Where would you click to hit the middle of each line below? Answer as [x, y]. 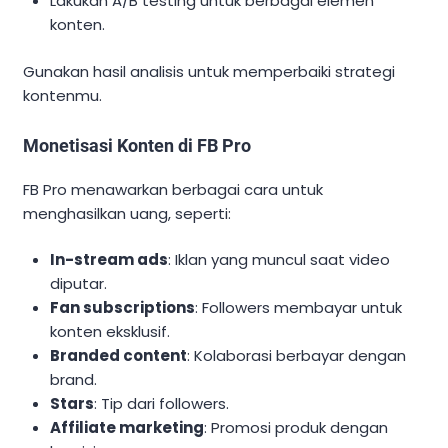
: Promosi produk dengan [296, 428]
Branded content [119, 356]
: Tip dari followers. [162, 404]
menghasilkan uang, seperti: [127, 213]
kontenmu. [62, 95]
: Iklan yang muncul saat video [279, 260]
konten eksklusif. [110, 332]
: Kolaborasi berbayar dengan [297, 356]
